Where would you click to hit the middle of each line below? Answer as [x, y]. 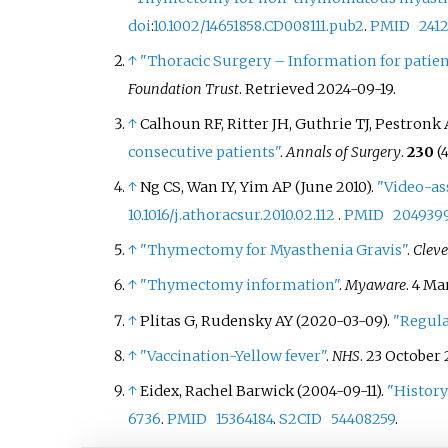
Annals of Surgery [343, 151]
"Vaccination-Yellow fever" [232, 355]
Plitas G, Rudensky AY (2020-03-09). [266, 320]
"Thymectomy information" [239, 285]
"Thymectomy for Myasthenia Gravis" [273, 250]
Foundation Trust [183, 88]
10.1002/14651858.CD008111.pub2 [258, 25]
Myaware [375, 285]
